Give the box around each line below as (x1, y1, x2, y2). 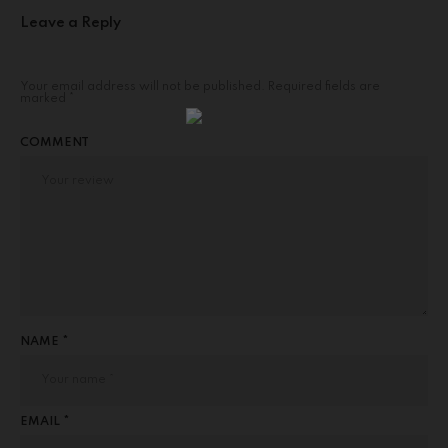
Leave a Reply (20, 15, 121, 30)
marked (20, 92, 69, 105)
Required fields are (268, 80, 380, 93)
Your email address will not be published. (20, 80, 265, 93)
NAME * (20, 335, 68, 348)
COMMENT (20, 136, 89, 149)
